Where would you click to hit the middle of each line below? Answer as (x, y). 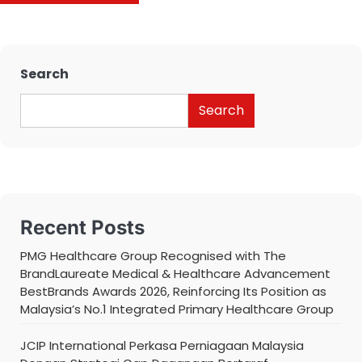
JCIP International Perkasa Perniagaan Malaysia (162, 345)
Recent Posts (82, 227)
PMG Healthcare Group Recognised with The (153, 255)
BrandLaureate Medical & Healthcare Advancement (175, 273)
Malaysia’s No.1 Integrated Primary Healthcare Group (177, 309)
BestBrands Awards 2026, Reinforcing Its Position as (173, 291)
